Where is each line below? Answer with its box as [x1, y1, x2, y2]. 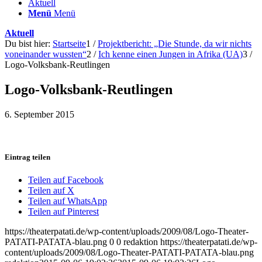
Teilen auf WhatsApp [28, 196, 107, 206]
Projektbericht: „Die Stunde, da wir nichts [98, 39, 251, 49]
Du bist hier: [5, 39, 50, 49]
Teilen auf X [28, 185, 74, 196]
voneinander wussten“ [5, 49, 87, 59]
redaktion [123, 237, 158, 247]
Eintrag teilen [5, 152, 50, 161]
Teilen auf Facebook [28, 175, 104, 185]
